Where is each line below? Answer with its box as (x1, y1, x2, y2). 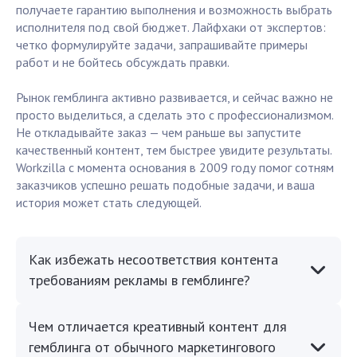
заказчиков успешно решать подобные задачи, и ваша (16, 177, 315, 194)
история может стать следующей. (16, 194, 202, 211)
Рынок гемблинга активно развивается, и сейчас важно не (16, 89, 333, 106)
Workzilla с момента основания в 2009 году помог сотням (16, 159, 334, 176)
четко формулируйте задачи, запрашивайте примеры (16, 37, 308, 53)
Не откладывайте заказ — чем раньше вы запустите (16, 124, 301, 141)
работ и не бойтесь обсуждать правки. (16, 54, 229, 71)
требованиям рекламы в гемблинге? (29, 271, 250, 290)
